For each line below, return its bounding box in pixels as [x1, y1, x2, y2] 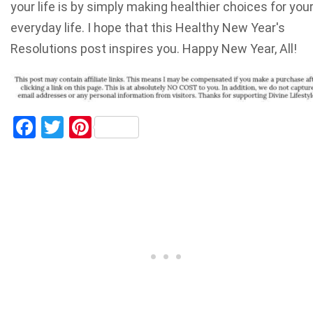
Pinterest [92, 114, 179, 141]
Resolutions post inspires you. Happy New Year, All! [10, 41, 297, 57]
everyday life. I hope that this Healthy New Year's [10, 20, 285, 36]
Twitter [64, 114, 133, 141]
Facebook [36, 114, 129, 141]
